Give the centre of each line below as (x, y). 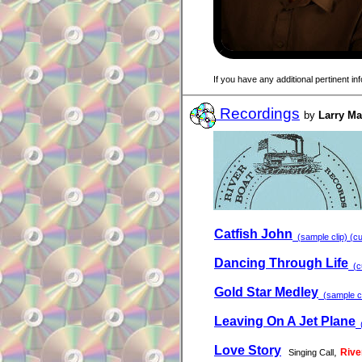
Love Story (248, 351)
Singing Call (311, 353)
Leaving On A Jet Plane (285, 322)
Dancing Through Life (281, 263)
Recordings (258, 113)
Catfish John (253, 234)
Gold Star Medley (266, 293)
